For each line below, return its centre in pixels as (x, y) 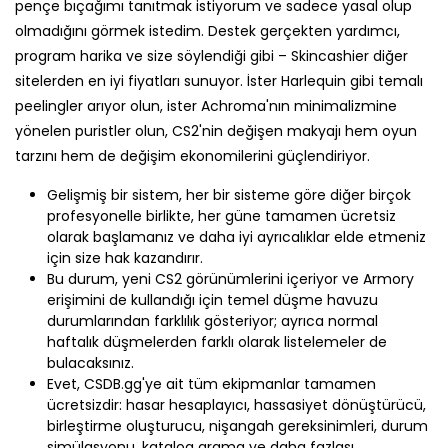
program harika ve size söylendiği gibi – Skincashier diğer (211, 56)
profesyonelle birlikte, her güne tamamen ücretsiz (221, 216)
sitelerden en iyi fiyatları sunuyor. (131, 81)
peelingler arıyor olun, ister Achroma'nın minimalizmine (206, 106)
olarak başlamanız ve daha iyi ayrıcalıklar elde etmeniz (236, 237)
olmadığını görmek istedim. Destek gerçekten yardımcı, (207, 31)
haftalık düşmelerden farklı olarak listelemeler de (217, 342)
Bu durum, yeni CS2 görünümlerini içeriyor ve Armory (230, 279)
